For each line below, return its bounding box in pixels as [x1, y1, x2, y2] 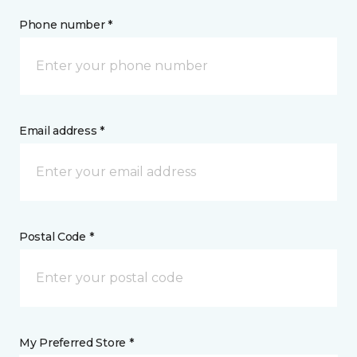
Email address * [19, 123, 104, 138]
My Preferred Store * [19, 335, 134, 350]
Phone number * [19, 17, 113, 32]
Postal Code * [19, 229, 94, 244]
